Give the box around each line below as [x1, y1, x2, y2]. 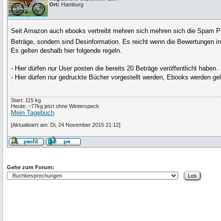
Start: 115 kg [11, 97, 41, 104]
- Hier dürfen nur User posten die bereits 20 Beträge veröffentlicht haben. [11, 65, 219, 73]
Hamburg [61, 1, 83, 8]
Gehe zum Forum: [7, 164, 54, 171]
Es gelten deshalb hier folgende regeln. [11, 47, 122, 55]
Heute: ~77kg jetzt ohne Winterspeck [11, 103, 100, 110]
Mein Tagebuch [11, 109, 55, 117]
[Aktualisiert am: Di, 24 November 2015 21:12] [11, 122, 121, 128]
